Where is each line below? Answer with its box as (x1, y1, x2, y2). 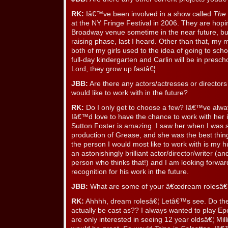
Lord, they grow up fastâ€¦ (71, 65, 156, 73)
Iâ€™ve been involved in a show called (84, 10, 213, 18)
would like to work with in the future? (71, 89, 188, 97)
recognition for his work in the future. (71, 168, 189, 176)
